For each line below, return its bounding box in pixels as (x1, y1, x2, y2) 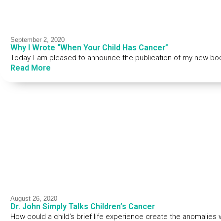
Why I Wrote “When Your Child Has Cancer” (10, 42, 168, 52)
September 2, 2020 (10, 36, 65, 43)
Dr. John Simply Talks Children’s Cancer (10, 201, 155, 211)
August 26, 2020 (10, 194, 57, 202)
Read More (10, 63, 51, 73)
